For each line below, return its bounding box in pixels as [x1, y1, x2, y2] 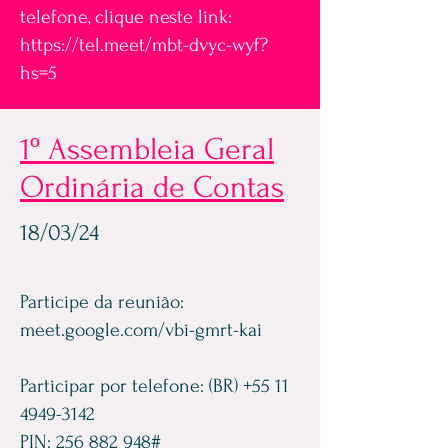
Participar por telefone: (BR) [20, 375, 243, 397]
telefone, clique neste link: [20, 6, 232, 28]
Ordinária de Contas [20, 170, 284, 205]
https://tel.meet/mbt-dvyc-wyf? [20, 34, 268, 56]
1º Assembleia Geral [20, 132, 274, 167]
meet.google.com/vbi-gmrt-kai [20, 319, 262, 341]
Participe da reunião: [20, 291, 184, 313]
